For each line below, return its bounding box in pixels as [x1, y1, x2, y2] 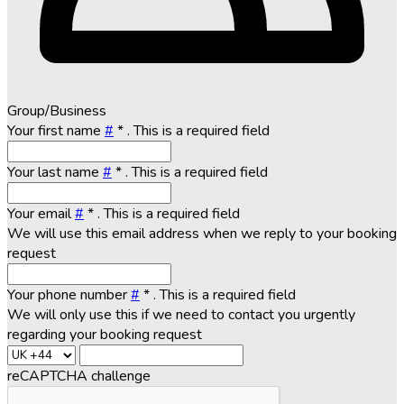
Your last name [7, 161, 103, 182]
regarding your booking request [7, 324, 202, 344]
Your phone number [7, 284, 131, 305]
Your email [7, 203, 75, 224]
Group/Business [7, 100, 106, 121]
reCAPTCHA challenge [7, 365, 151, 386]
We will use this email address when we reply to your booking [7, 223, 397, 243]
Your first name [7, 120, 105, 141]
